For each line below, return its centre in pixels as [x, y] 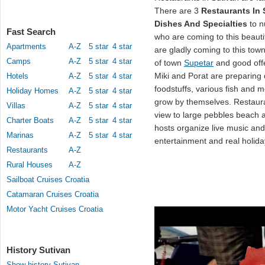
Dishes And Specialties [201, 24]
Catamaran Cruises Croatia [53, 194]
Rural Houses [30, 165]
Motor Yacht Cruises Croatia [55, 209]
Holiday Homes [33, 91]
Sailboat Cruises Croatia [48, 180]
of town [169, 63]
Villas [16, 106]
